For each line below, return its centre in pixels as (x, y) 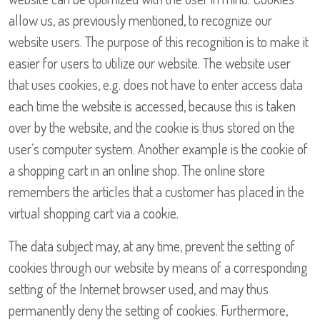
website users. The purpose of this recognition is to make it (159, 42)
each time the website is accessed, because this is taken (152, 106)
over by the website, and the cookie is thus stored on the (152, 127)
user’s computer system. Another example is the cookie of (158, 149)
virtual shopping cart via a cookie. (94, 213)
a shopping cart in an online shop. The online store (137, 170)
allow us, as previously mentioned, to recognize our (140, 20)
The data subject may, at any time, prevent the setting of (152, 246)
